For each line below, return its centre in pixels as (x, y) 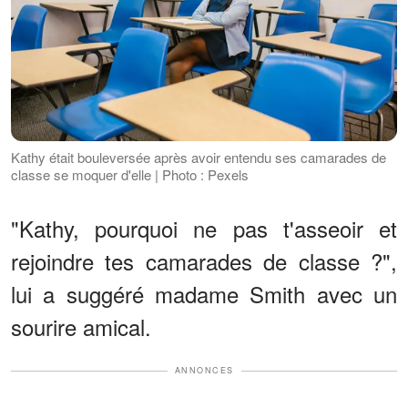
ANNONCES (204, 371)
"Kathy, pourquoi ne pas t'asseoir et (204, 229)
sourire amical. (81, 327)
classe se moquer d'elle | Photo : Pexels (130, 175)
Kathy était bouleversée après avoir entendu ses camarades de (199, 158)
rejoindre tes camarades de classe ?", (204, 261)
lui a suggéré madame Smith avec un (204, 294)
